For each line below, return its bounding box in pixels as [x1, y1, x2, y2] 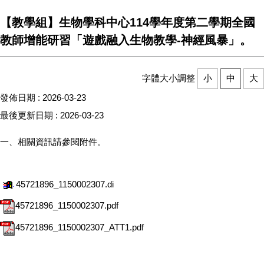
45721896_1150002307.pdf [15, 200, 118, 211]
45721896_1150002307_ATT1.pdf [15, 222, 144, 233]
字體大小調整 [142, 73, 197, 83]
